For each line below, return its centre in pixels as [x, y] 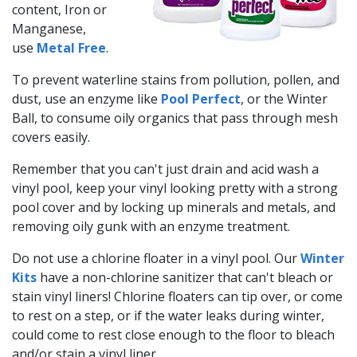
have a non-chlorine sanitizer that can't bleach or [185, 277]
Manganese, [49, 28]
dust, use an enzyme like [86, 98]
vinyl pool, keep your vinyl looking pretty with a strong [175, 188]
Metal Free [71, 47]
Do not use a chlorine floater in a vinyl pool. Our [156, 258]
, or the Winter [284, 98]
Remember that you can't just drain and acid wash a [165, 169]
